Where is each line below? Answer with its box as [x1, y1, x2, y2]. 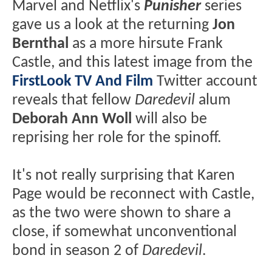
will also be [132, 111, 207, 127]
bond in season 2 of [12, 243, 142, 259]
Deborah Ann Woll [12, 111, 132, 127]
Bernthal [12, 36, 69, 52]
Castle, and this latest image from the [12, 55, 253, 70]
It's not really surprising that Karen [12, 168, 235, 183]
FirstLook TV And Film [12, 73, 153, 89]
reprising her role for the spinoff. [12, 130, 222, 146]
